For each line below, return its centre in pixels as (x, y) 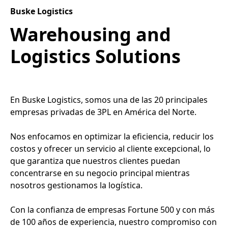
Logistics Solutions (95, 56)
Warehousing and (91, 34)
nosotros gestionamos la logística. (76, 185)
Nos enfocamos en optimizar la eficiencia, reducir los (112, 136)
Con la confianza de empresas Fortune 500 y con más (112, 209)
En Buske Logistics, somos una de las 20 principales (109, 99)
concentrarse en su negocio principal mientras (100, 173)
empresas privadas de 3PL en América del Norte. (103, 112)
